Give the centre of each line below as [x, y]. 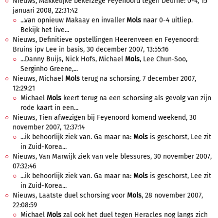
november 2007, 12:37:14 [49, 127]
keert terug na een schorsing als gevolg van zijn [136, 98]
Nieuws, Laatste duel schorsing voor [70, 195]
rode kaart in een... [49, 108]
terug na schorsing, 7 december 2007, [138, 79]
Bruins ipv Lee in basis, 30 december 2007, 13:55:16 [91, 49]
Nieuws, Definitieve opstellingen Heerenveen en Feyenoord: [106, 40]
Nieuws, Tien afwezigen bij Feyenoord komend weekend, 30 [105, 118]
